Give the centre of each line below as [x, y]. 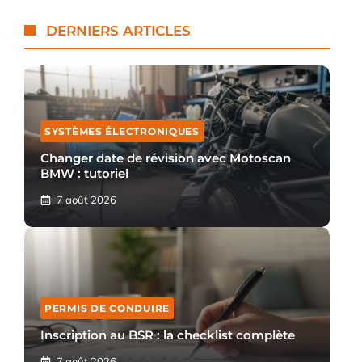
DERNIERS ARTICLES [119, 30]
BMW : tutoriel [84, 173]
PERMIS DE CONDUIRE [107, 308]
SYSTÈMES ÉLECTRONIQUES [122, 131]
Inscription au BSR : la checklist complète [168, 335]
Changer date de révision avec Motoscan [166, 158]
